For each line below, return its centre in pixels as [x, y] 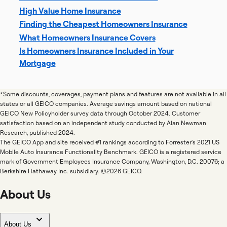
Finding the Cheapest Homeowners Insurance [103, 24]
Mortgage [37, 63]
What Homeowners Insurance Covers [87, 37]
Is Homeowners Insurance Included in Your [96, 51]
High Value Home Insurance [70, 10]
